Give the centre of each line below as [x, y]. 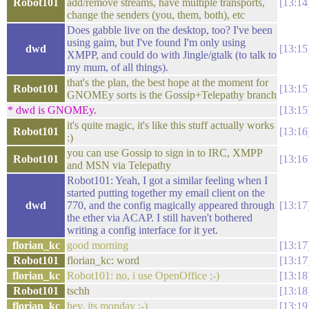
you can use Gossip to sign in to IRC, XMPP [165, 153]
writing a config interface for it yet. [142, 230]
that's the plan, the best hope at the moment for [168, 82]
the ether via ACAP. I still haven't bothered [160, 218]
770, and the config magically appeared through [171, 205]
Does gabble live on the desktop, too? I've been [170, 30]
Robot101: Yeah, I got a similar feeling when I [167, 180]
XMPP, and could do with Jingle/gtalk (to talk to [172, 55]
